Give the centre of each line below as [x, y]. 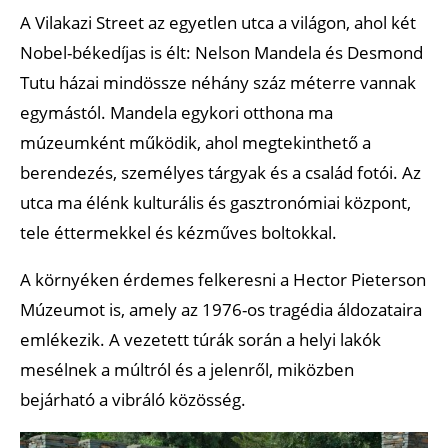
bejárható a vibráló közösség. [133, 399]
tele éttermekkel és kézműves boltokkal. [178, 232]
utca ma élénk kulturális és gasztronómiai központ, [215, 202]
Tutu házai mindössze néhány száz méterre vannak [218, 82]
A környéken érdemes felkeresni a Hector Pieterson [223, 279]
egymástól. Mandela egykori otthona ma [176, 112]
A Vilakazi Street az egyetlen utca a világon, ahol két [218, 22]
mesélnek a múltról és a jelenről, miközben [187, 369]
